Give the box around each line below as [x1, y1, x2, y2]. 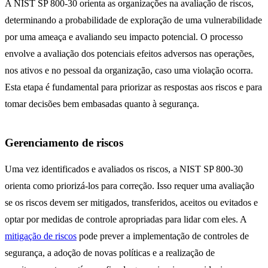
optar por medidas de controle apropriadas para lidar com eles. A [5, 214, 246, 225]
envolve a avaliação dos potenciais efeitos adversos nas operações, [5, 48, 254, 59]
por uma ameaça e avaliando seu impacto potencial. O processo [5, 32, 243, 42]
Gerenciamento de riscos [5, 136, 123, 150]
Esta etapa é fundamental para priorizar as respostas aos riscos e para [5, 82, 262, 93]
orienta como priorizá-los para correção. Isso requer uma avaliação [5, 181, 254, 191]
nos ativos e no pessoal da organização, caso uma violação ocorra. [5, 65, 253, 76]
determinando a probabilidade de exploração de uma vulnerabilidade [5, 15, 262, 26]
